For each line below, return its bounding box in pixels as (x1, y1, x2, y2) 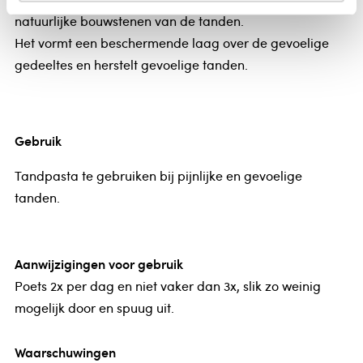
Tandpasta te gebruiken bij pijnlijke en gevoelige (14, 167, 302, 186)
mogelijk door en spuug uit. (14, 299, 174, 318)
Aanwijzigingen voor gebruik (14, 254, 183, 274)
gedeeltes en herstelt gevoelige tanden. (14, 55, 248, 74)
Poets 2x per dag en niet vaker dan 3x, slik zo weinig (14, 277, 321, 296)
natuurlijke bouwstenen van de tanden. (14, 11, 244, 30)
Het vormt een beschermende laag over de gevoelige (14, 33, 329, 52)
